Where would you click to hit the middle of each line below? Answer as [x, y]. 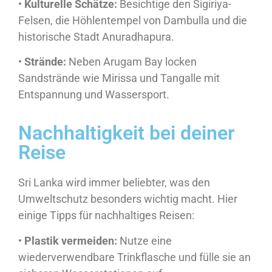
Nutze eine [144, 240]
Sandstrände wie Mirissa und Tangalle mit [119, 78]
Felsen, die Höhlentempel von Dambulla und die [133, 20]
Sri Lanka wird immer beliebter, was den [114, 183]
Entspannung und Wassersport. [94, 94]
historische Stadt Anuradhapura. [96, 36]
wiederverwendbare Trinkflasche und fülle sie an [134, 257]
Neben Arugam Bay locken [131, 61]
